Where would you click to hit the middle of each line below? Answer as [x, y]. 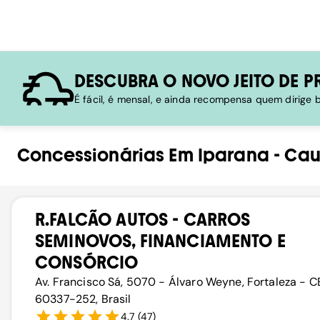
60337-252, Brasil [83, 299]
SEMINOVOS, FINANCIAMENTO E [160, 241]
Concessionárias [91, 155]
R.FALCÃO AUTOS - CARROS [143, 220]
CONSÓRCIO [87, 262]
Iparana [233, 155]
